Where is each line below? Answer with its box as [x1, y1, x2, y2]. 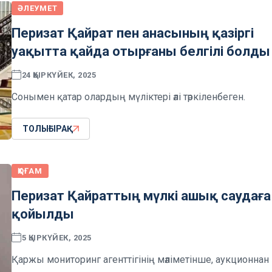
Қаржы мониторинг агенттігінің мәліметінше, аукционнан [12, 254, 269, 266]
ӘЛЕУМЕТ [18, 4, 58, 13]
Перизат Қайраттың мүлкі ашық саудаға [12, 188, 271, 204]
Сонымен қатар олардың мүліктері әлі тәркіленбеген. [12, 91, 245, 103]
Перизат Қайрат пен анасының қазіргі [12, 25, 254, 41]
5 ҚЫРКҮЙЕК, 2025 [21, 233, 92, 242]
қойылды [12, 206, 74, 222]
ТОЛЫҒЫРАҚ [22, 124, 73, 134]
